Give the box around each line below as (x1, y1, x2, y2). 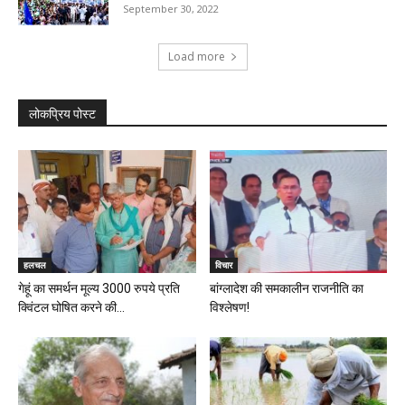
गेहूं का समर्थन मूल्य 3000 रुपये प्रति (18, 280, 180, 296)
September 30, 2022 (123, 2, 219, 16)
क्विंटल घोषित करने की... (18, 299, 125, 315)
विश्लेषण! (209, 299, 250, 315)
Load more (167, 49, 225, 65)
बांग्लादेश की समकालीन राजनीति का (209, 280, 363, 296)
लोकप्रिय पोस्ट (29, 107, 96, 122)
